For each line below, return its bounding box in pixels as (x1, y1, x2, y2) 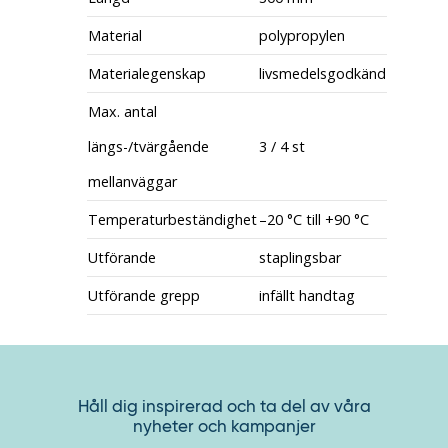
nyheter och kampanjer (132, 415, 316, 437)
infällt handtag (258, 286, 355, 305)
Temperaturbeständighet (87, 210, 257, 229)
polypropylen (258, 26, 345, 45)
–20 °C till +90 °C (258, 210, 369, 229)
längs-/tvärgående (87, 137, 209, 156)
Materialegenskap (87, 64, 206, 83)
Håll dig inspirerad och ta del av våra (77, 395, 371, 417)
